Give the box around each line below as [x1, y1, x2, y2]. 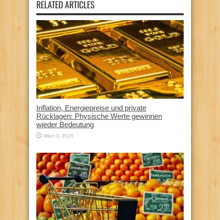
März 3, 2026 [44, 133, 74, 138]
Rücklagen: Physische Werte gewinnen [36, 111, 162, 120]
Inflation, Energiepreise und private [36, 103, 146, 112]
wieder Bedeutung [36, 120, 94, 129]
